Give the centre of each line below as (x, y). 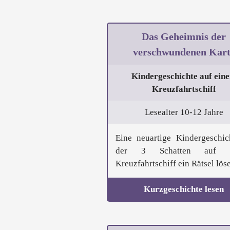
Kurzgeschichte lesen (184, 189)
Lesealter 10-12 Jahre (184, 112)
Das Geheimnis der (184, 37)
